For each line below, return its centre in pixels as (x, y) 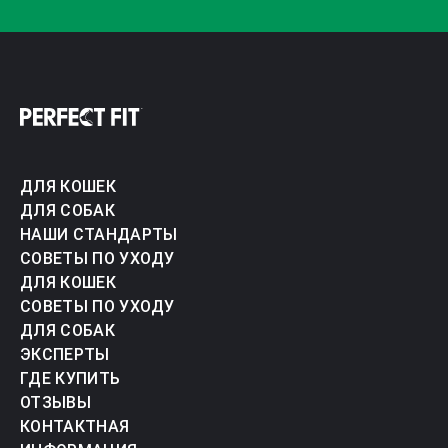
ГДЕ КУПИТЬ (70, 378)
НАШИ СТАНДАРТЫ (99, 234)
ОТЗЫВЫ (55, 402)
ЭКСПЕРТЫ (65, 354)
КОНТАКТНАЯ (75, 426)
